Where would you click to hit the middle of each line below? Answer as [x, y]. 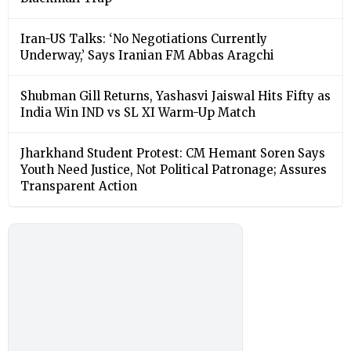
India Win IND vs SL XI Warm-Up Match [138, 113]
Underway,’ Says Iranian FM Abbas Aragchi [147, 56]
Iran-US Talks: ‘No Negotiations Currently [144, 39]
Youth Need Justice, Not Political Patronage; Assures [174, 170]
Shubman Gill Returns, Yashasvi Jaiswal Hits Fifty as [175, 96]
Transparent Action [79, 186]
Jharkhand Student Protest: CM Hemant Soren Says [173, 154]
